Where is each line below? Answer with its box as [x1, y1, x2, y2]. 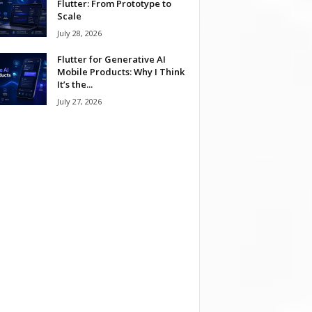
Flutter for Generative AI [56, 52, 166, 65]
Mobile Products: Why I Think [56, 65, 185, 78]
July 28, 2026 [56, 27, 102, 38]
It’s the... [56, 77, 93, 91]
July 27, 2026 [56, 95, 102, 107]
